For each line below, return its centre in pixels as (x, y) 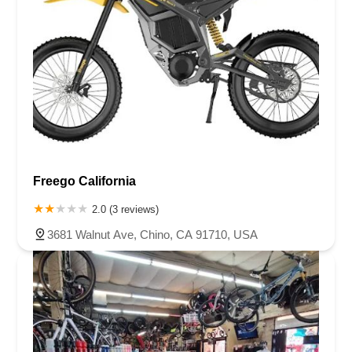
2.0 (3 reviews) (125, 209)
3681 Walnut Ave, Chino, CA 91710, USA (152, 234)
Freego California (84, 181)
